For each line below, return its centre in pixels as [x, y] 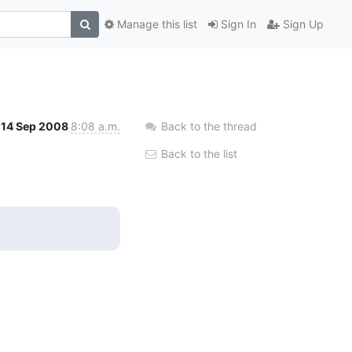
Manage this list [156, 24]
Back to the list [198, 153]
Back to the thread [209, 126]
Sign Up [302, 24]
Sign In [237, 24]
